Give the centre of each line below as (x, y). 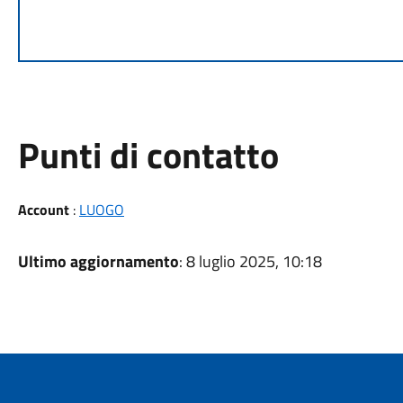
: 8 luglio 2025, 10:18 (250, 261)
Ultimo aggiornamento (98, 261)
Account (43, 210)
